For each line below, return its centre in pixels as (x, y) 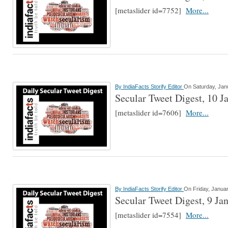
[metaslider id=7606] (150, 112)
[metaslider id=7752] (150, 10)
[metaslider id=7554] (150, 215)
